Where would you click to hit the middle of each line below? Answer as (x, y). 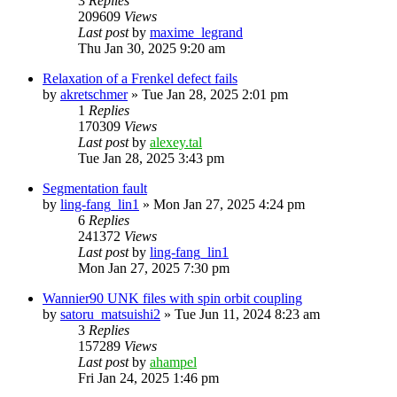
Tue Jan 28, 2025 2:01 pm (215, 94)
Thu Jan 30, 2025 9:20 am (152, 48)
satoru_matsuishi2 (110, 314)
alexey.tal (176, 142)
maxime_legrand (196, 32)
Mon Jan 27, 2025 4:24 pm (229, 204)
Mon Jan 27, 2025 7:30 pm (154, 268)
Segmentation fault (95, 188)
